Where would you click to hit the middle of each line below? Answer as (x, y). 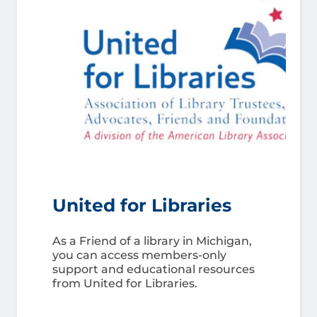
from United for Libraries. (125, 283)
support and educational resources (154, 269)
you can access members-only (139, 255)
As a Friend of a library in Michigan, (152, 241)
